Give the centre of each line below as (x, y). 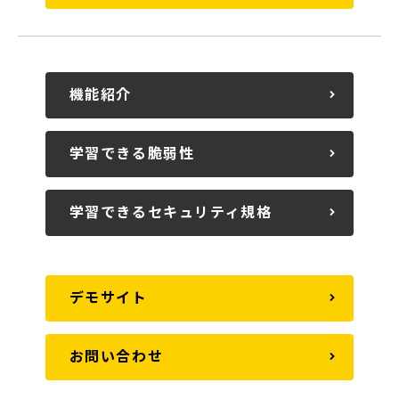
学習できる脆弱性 (132, 153)
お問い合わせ (116, 356)
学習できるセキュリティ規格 (171, 212)
